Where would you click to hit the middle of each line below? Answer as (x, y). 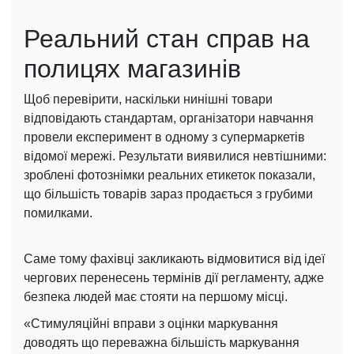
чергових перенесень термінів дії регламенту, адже (174, 278)
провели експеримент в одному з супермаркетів (164, 137)
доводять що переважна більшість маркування (162, 343)
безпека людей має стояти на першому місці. (156, 297)
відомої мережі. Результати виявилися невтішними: (175, 156)
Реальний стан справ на (167, 39)
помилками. (58, 213)
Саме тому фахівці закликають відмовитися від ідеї (174, 259)
